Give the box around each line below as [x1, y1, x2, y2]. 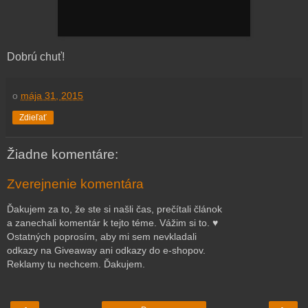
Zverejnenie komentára [7, 177, 144, 192]
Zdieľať [19, 112, 47, 122]
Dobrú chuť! [7, 50, 65, 63]
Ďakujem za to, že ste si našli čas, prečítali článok [7, 203, 222, 214]
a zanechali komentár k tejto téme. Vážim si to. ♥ [7, 217, 218, 228]
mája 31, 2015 [21, 89, 83, 101]
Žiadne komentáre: [7, 146, 118, 162]
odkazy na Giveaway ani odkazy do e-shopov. [7, 244, 206, 256]
